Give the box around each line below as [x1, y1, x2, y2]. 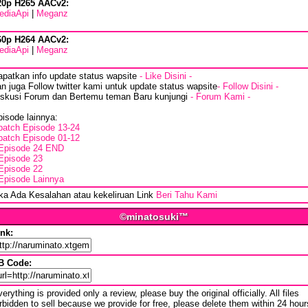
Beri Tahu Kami [156, 190, 217, 201]
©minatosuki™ [120, 211, 188, 223]
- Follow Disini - [217, 81, 278, 92]
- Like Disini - [140, 71, 192, 82]
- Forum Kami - [190, 91, 250, 102]
